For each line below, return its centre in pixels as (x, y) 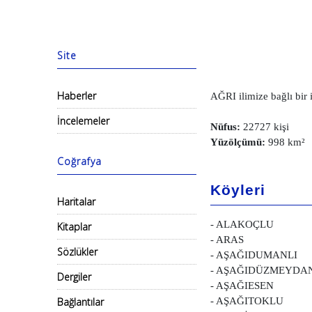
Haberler (77, 96)
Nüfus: (225, 127)
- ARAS (227, 240)
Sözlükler (77, 252)
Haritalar (76, 202)
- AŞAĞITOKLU (247, 301)
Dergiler (74, 277)
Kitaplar (74, 227)
